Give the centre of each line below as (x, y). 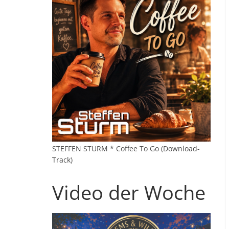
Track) (62, 160)
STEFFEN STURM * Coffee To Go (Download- (126, 148)
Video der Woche (129, 192)
